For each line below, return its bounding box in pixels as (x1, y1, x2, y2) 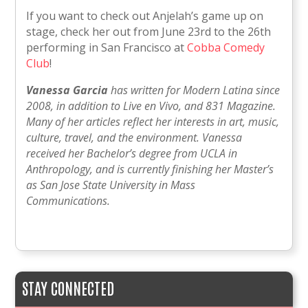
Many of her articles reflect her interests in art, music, (26, 114, 280, 130)
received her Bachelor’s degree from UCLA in (26, 146, 238, 162)
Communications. (26, 193, 111, 209)
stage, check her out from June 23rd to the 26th (26, 24, 272, 40)
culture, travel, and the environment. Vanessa (26, 130, 243, 146)
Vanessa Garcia (26, 82, 109, 98)
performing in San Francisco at (26, 40, 188, 56)
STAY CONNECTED (22, 277, 115, 298)
